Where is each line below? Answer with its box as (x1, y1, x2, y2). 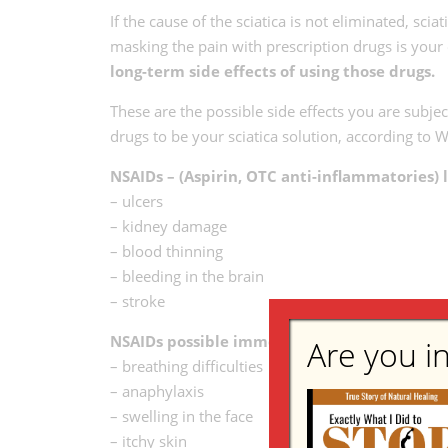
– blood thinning (109, 240, 223, 261)
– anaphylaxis (109, 380, 204, 401)
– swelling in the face (109, 405, 253, 426)
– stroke (109, 290, 165, 311)
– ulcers (109, 190, 163, 211)
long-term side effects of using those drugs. (109, 60, 435, 81)
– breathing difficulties (109, 355, 263, 376)
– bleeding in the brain (109, 265, 264, 286)
